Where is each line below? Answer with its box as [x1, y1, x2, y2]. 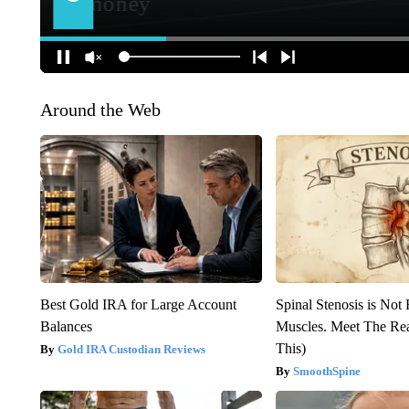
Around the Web [39, 99, 161, 120]
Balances [39, 318, 92, 334]
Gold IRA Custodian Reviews [57, 341, 205, 356]
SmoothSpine [293, 363, 362, 378]
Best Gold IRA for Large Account [39, 296, 236, 312]
